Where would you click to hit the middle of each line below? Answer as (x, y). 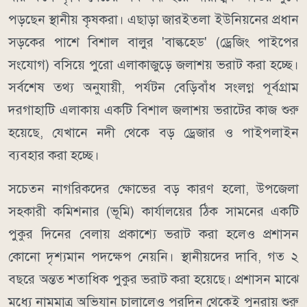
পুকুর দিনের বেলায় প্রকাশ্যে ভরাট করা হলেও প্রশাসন (153, 234)
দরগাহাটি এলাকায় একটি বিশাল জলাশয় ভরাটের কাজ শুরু (153, 110)
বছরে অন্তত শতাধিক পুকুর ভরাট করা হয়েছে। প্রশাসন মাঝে (153, 279)
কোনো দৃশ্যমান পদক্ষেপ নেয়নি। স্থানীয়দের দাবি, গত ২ (153, 256)
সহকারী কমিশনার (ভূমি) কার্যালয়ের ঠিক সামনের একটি (153, 211)
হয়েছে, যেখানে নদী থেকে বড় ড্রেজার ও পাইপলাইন (153, 132)
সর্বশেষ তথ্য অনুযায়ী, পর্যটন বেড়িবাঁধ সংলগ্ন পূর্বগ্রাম (153, 87)
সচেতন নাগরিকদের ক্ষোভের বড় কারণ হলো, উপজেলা (153, 188)
